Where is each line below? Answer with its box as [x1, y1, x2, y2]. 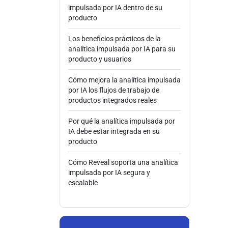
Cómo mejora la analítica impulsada [68, 76, 181, 84]
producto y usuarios [68, 55, 131, 64]
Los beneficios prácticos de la [68, 35, 161, 43]
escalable [68, 179, 98, 187]
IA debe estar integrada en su [68, 127, 160, 136]
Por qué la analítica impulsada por [68, 117, 175, 126]
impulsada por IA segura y [68, 168, 150, 177]
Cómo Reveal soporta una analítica [68, 158, 178, 167]
